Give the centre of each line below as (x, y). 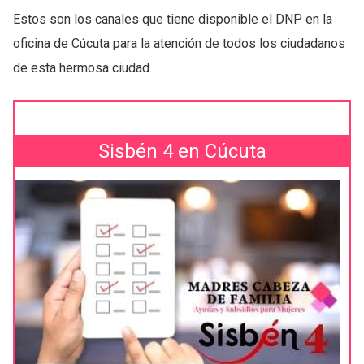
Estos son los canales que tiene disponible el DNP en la (173, 19)
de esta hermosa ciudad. (82, 68)
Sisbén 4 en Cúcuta (182, 151)
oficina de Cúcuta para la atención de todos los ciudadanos (179, 44)
